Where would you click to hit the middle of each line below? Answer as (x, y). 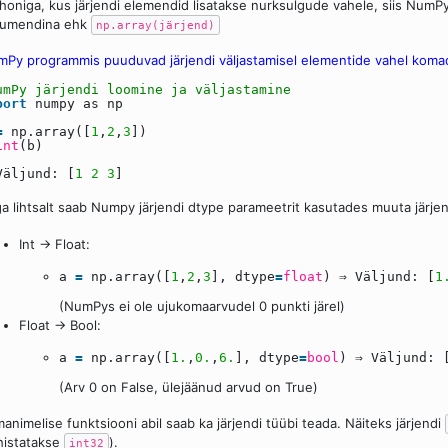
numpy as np (79, 104)
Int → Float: (54, 243)
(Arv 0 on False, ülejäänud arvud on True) (188, 386)
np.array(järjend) (155, 24)
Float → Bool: (60, 324)
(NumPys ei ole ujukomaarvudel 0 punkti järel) (202, 305)
